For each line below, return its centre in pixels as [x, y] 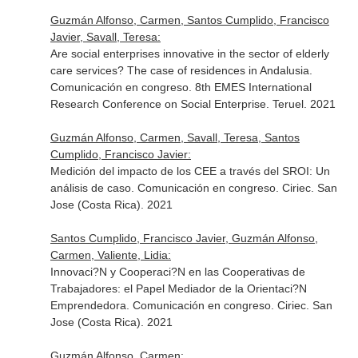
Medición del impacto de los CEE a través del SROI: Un [190, 171]
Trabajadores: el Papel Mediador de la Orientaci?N [178, 288]
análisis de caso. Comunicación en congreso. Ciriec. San [193, 188]
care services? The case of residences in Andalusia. [181, 70]
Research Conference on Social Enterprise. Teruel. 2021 [193, 104]
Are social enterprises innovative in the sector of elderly [189, 54]
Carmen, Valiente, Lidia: [110, 255]
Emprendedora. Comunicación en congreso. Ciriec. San [191, 305]
